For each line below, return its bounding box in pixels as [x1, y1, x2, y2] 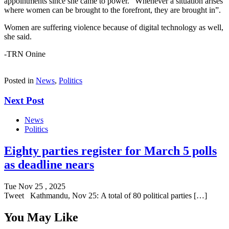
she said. [4, 32, 32, 41]
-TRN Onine [4, 49, 45, 58]
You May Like [4, 211, 78, 224]
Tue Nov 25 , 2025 [4, 182, 65, 191]
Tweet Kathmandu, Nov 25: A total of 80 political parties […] [4, 191, 207, 200]
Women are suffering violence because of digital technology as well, [4, 22, 223, 32]
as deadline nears [4, 158, 94, 172]
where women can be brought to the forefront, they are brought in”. [4, 5, 221, 14]
